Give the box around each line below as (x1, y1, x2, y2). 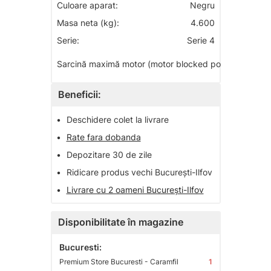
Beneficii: (57, 88, 101, 101)
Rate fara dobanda (66, 132, 141, 143)
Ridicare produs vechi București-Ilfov (66, 167, 212, 178)
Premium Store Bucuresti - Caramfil (59, 257, 178, 267)
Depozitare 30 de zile (66, 149, 152, 160)
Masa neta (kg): (56, 18, 119, 28)
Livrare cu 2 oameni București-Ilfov (66, 184, 204, 195)
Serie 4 (186, 35, 215, 46)
